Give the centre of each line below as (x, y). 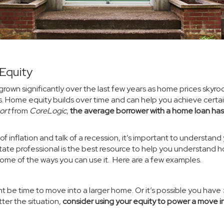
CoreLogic (48, 111)
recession (101, 138)
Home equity (28, 100)
